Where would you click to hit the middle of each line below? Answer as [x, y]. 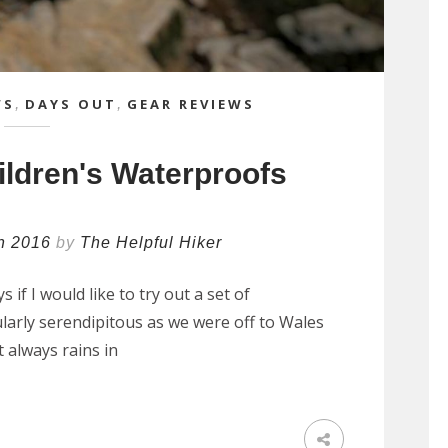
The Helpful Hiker [151, 242]
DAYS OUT [70, 103]
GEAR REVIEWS [190, 103]
